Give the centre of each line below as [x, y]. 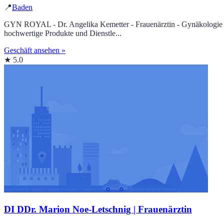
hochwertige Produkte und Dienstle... [63, 33]
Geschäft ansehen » [35, 50]
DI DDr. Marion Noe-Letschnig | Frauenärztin [98, 209]
